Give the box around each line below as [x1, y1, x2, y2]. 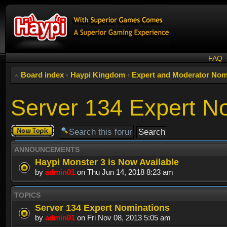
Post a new [11, 124, 48, 133]
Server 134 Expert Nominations [35, 202, 170, 213]
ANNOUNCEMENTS [14, 145, 80, 154]
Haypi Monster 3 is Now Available [35, 156, 179, 167]
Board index [21, 70, 64, 79]
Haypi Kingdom [70, 70, 125, 79]
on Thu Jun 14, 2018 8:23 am [75, 167, 173, 176]
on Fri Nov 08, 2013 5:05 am [75, 213, 171, 222]
